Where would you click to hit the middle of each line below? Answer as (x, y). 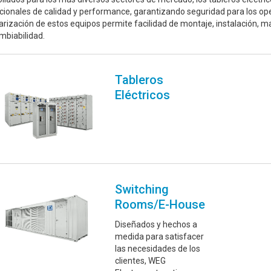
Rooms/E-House (160, 205)
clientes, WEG (141, 261)
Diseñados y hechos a (156, 225)
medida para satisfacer (160, 237)
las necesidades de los (158, 249)
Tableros (139, 80)
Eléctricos (143, 95)
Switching (142, 190)
